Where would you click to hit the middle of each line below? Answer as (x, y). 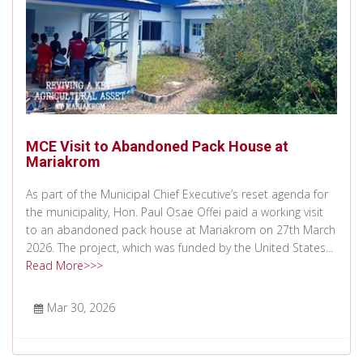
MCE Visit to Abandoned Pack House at (157, 146)
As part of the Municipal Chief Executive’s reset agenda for (177, 194)
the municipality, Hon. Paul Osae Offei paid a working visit (175, 211)
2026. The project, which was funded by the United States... (179, 247)
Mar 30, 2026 (81, 307)
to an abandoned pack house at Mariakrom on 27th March (181, 229)
